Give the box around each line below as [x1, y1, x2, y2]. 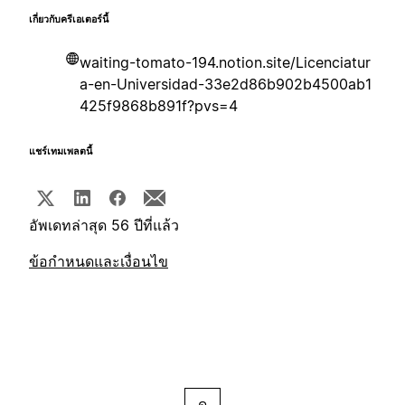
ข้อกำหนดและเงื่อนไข [29, 252, 168, 271]
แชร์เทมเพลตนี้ [29, 146, 92, 158]
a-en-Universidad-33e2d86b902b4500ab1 [80, 75, 372, 94]
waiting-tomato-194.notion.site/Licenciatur [80, 53, 371, 72]
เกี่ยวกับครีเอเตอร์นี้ [29, 14, 108, 26]
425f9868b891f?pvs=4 [80, 97, 238, 116]
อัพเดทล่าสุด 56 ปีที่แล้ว [29, 216, 179, 235]
